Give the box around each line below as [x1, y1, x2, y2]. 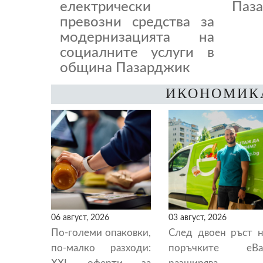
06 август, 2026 [51, 213, 109, 222]
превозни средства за [60, 15, 214, 29]
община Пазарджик [60, 61, 190, 75]
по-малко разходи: [51, 243, 151, 253]
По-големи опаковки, [51, 228, 151, 238]
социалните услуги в [60, 46, 214, 60]
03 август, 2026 [168, 213, 227, 222]
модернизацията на [60, 31, 214, 45]
